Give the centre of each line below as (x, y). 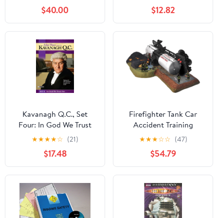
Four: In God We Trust (55, 125)
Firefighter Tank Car (163, 114)
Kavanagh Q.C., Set (55, 114)
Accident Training (163, 125)
